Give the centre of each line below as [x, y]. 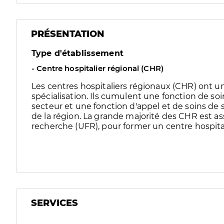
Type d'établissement [77, 53]
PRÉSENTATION [68, 34]
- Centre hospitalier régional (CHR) [98, 68]
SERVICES [54, 203]
